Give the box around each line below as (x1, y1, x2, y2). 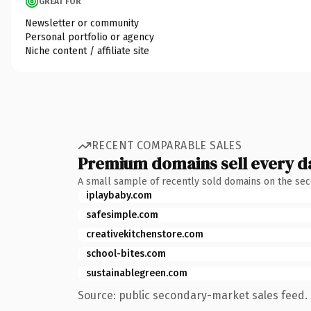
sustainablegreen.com (86, 267, 187, 279)
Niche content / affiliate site (25, 44, 149, 57)
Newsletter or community (25, 17, 139, 29)
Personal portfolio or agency (25, 31, 154, 43)
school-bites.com (86, 247, 166, 260)
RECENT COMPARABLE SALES (92, 139, 242, 152)
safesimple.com (86, 208, 158, 221)
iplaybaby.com (86, 189, 152, 201)
